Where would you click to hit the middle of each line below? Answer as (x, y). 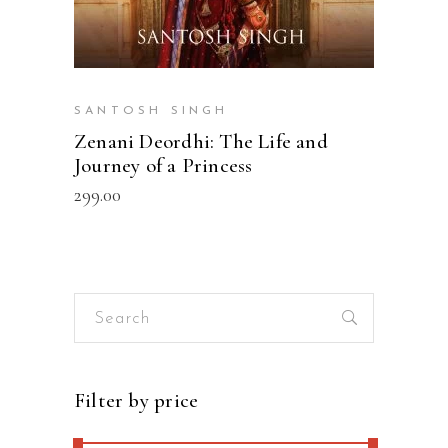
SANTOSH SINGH (151, 111)
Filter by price (136, 400)
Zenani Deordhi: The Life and (201, 141)
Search (99, 306)
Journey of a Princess (163, 165)
